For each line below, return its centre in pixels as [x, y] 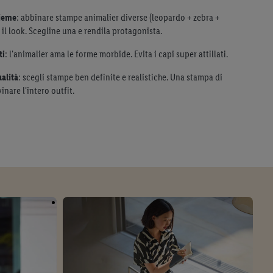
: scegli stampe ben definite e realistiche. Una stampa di [120, 77]
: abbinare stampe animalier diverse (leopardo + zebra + [118, 17]
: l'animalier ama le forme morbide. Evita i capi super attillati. [116, 54]
